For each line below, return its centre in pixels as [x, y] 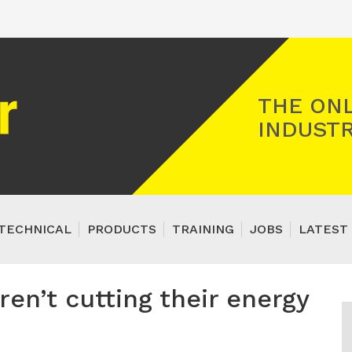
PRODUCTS [122, 229]
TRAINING [203, 229]
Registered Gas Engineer [94, 95]
